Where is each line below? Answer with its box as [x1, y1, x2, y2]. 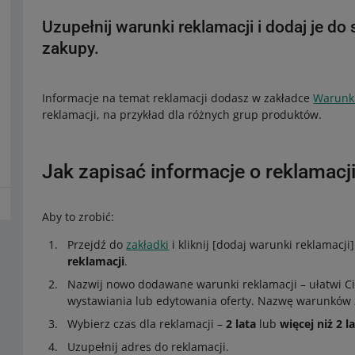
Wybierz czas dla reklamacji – [67, 316, 227, 331]
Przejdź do [67, 237, 127, 252]
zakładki [126, 237, 170, 252]
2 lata [226, 316, 257, 331]
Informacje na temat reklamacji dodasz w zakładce [42, 90, 314, 105]
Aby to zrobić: [42, 209, 115, 224]
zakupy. [42, 39, 100, 58]
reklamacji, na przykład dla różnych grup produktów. [42, 107, 323, 122]
